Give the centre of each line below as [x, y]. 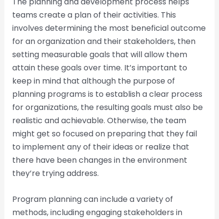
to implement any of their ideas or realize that [100, 147]
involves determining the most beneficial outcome [109, 28]
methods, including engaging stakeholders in [97, 212]
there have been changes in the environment [99, 160]
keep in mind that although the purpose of [93, 81]
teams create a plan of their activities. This [94, 15]
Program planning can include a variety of [92, 199]
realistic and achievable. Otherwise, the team [99, 121]
